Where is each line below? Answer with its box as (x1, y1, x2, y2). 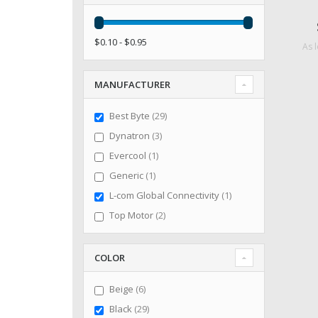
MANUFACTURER (94, 78, 170, 92)
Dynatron (109, 129, 152, 143)
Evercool (109, 149, 148, 163)
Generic (109, 169, 146, 182)
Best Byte (109, 109, 152, 123)
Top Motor (109, 209, 155, 222)
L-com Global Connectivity (109, 189, 221, 202)
